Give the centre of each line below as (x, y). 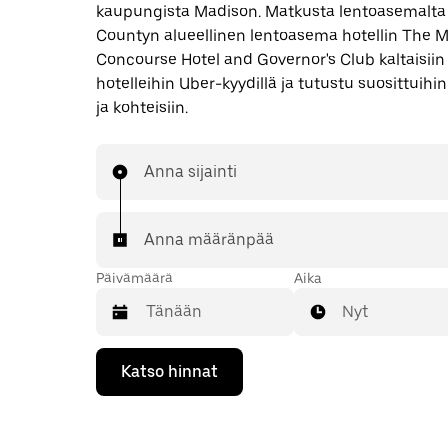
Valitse (120, 360)
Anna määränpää (209, 239)
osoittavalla (136, 432)
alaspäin (126, 414)
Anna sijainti (190, 171)
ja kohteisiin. (142, 107)
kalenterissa (139, 396)
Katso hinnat (169, 371)
